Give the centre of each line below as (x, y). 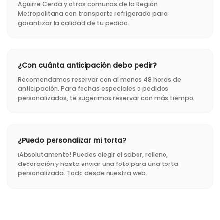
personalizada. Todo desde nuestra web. (82, 173)
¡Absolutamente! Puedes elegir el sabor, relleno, (93, 154)
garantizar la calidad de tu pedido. (73, 23)
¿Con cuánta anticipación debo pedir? (87, 65)
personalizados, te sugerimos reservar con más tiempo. (106, 98)
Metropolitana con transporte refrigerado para (93, 13)
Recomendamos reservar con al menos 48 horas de (99, 79)
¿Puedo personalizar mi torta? (72, 140)
